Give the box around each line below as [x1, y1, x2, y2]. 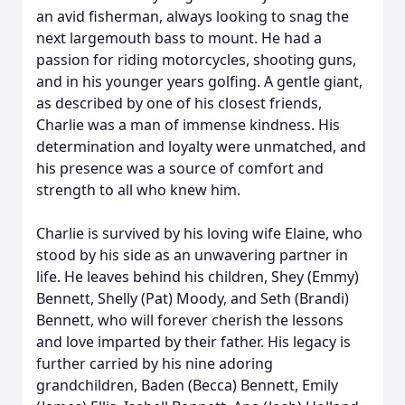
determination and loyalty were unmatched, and [36, 137, 366, 156]
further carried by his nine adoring [36, 353, 273, 373]
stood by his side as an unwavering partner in [36, 245, 348, 265]
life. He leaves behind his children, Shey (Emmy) [36, 267, 359, 287]
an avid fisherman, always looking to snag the [36, 6, 349, 26]
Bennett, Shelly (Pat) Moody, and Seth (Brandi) [36, 288, 349, 308]
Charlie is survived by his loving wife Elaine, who [36, 223, 363, 243]
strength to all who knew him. [36, 180, 244, 200]
